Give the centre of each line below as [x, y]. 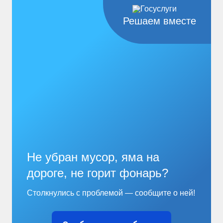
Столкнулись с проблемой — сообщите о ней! [111, 193]
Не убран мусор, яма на [93, 157]
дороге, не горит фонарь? [97, 173]
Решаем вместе [160, 21]
